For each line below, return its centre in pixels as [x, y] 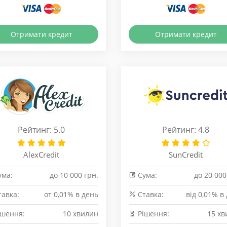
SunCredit [186, 155]
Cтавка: [150, 194]
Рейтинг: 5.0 [41, 130]
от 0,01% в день [71, 194]
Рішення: [153, 214]
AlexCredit [41, 155]
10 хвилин [81, 214]
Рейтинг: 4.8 [186, 130]
